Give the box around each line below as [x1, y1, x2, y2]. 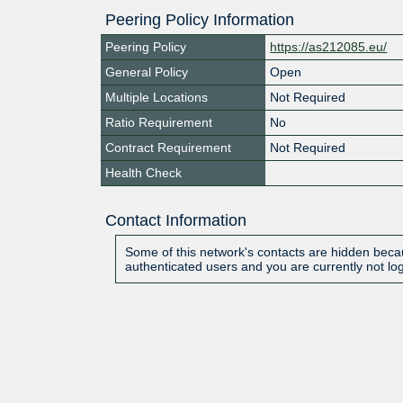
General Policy [105, 64, 188, 79]
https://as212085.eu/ [270, 39, 388, 54]
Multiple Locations [105, 89, 208, 104]
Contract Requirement [105, 139, 231, 155]
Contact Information [104, 210, 246, 229]
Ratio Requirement [105, 114, 212, 130]
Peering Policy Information [105, 10, 294, 29]
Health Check [105, 165, 182, 180]
